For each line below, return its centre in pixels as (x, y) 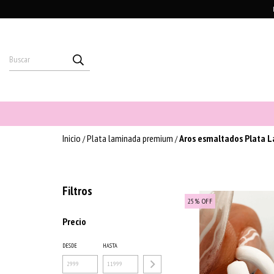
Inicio (72, 138)
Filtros (77, 191)
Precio (74, 221)
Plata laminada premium (130, 138)
